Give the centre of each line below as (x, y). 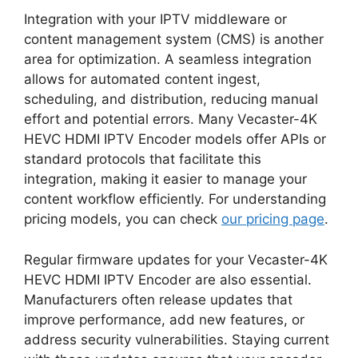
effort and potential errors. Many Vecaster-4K (171, 119)
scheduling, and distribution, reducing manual (171, 99)
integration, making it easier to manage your (165, 179)
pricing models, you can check (123, 219)
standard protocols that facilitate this (143, 159)
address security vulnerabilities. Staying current (177, 339)
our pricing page (273, 219)
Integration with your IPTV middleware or (155, 20)
